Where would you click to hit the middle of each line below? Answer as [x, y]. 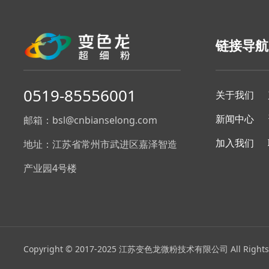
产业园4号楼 [50, 168]
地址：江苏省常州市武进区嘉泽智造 [101, 144]
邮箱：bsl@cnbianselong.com [91, 120]
